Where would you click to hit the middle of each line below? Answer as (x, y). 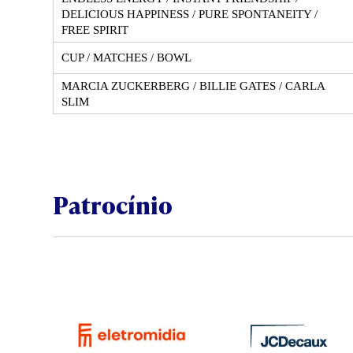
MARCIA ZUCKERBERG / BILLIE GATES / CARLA (193, 85)
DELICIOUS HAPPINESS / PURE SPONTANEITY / (190, 14)
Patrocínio (113, 204)
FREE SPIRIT (95, 30)
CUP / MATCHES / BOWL (126, 57)
